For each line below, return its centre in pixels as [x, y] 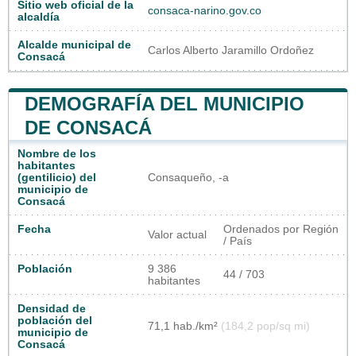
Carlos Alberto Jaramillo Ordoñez [231, 50]
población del [55, 320]
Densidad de [52, 308]
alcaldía [39, 17]
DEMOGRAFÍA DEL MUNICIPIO [164, 103]
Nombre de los [57, 153]
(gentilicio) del [57, 177]
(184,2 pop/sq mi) [265, 326]
